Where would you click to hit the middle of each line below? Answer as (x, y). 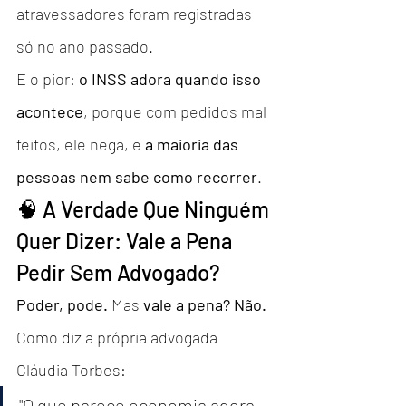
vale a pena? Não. (205, 304)
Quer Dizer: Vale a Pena (126, 240)
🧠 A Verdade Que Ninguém (145, 208)
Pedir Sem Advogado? (118, 272)
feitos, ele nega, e (81, 144)
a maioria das (193, 144)
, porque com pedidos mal (177, 111)
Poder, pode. (62, 304)
